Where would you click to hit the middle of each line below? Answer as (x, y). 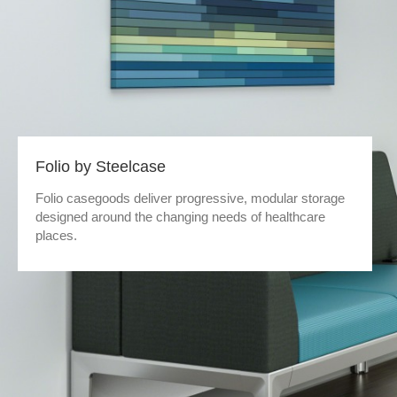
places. (56, 235)
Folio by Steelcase (101, 167)
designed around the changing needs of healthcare (180, 217)
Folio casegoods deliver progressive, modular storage (190, 198)
